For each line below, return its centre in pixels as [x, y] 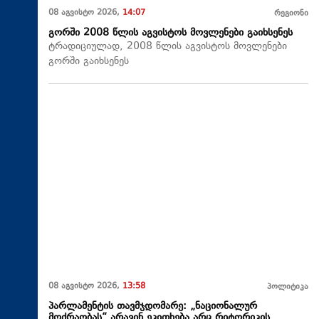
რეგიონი [291, 14]
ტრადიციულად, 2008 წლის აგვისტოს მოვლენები [168, 46]
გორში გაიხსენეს [89, 61]
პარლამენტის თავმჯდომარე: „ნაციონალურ [153, 307]
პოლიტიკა [288, 288]
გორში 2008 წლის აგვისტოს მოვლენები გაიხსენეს [171, 33]
